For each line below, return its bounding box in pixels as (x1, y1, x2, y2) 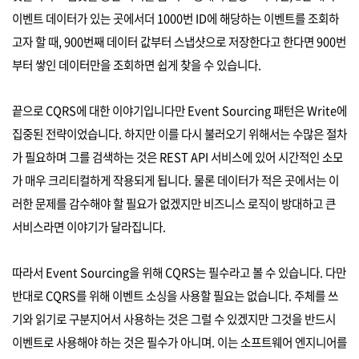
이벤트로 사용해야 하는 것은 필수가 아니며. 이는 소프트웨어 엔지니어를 (12, 333, 347, 351)
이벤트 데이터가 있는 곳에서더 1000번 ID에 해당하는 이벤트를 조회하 (12, 9, 339, 27)
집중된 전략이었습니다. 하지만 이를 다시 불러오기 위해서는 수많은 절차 (12, 124, 347, 143)
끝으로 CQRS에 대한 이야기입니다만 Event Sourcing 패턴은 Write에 (12, 101, 347, 119)
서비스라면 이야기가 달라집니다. (12, 217, 166, 236)
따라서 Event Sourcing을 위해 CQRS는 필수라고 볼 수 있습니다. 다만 (12, 263, 346, 281)
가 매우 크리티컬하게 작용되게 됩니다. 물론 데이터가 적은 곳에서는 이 (12, 171, 339, 189)
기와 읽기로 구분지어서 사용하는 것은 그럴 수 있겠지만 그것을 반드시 (12, 309, 336, 328)
